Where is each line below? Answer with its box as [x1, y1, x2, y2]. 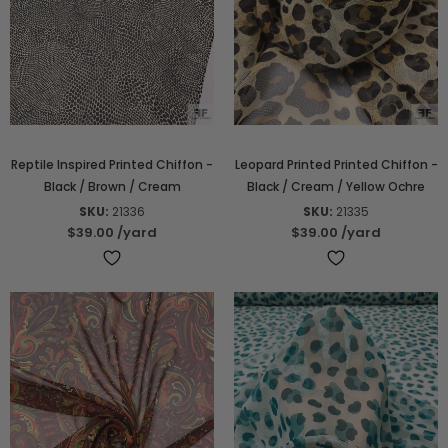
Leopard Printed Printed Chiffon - [234, 156, 438, 174]
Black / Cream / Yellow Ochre [247, 178, 425, 196]
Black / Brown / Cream [43, 178, 181, 196]
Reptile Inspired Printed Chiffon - [11, 156, 213, 174]
